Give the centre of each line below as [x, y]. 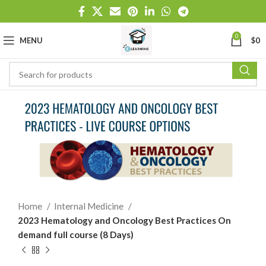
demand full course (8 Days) [76, 235]
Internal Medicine [90, 206]
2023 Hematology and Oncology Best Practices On [124, 221]
